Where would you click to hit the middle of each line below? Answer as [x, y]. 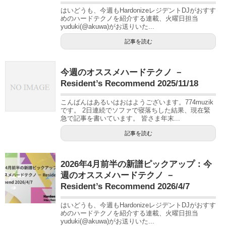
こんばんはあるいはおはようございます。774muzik [137, 102]
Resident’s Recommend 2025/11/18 [129, 83]
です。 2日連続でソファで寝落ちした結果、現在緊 [135, 110]
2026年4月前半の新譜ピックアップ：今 [136, 164]
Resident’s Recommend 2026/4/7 [125, 186]
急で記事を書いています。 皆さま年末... [120, 118]
